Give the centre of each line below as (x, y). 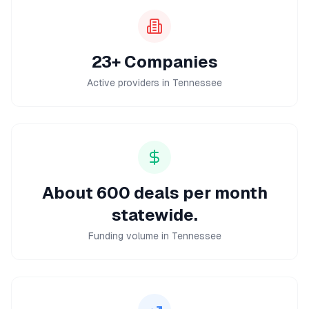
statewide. (154, 215)
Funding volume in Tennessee (154, 236)
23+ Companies (154, 62)
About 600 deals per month (154, 193)
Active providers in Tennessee (154, 83)
